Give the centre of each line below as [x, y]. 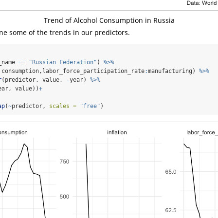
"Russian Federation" [63, 62]
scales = [63, 106]
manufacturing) [173, 71]
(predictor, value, [34, 80]
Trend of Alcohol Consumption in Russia [109, 20]
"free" [90, 106]
